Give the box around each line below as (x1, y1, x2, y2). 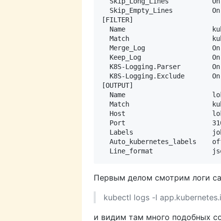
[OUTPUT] (102, 81, 133, 90)
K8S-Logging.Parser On (102, 63, 220, 71)
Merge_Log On (102, 44, 220, 52)
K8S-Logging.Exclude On (102, 72, 220, 80)
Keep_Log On (102, 53, 220, 62)
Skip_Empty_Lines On (102, 6, 220, 15)
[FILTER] (102, 16, 133, 24)
